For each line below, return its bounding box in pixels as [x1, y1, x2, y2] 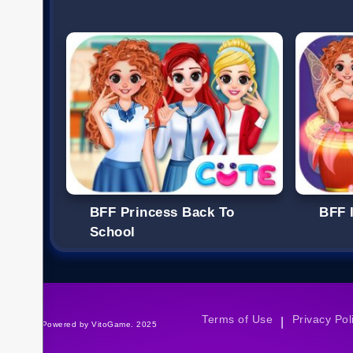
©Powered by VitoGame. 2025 [35, 319, 158, 329]
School [90, 224, 136, 240]
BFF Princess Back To [90, 204, 235, 220]
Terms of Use [202, 313, 273, 326]
